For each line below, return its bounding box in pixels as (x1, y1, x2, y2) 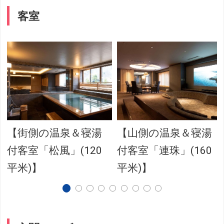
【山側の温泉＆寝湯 (117, 126, 212, 139)
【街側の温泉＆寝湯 (7, 126, 102, 139)
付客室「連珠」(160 (117, 144, 212, 156)
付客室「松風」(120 (7, 144, 102, 156)
